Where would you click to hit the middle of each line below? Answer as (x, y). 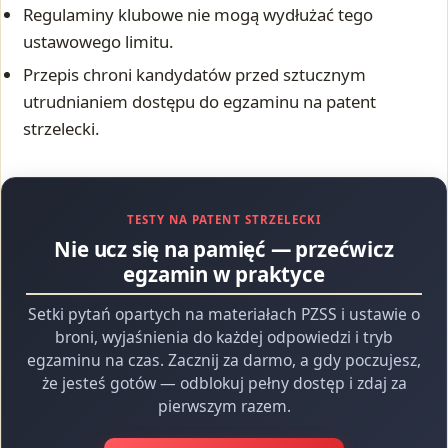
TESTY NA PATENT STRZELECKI (224, 220)
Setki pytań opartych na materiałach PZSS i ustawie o (224, 314)
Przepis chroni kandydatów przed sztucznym (195, 75)
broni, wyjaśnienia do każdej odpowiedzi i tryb (224, 337)
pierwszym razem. (224, 406)
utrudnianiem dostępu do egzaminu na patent (200, 102)
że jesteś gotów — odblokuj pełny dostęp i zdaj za (224, 383)
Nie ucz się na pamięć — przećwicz (224, 249)
